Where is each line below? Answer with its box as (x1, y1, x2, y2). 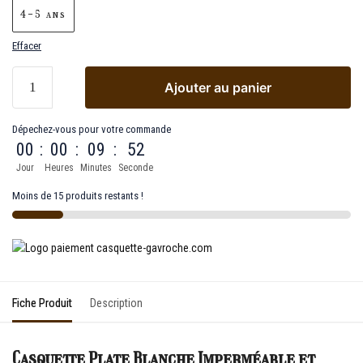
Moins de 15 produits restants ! (12, 189, 143, 202)
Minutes (80, 161, 112, 173)
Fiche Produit (12, 296, 72, 310)
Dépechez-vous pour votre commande (12, 122, 171, 135)
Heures (45, 161, 74, 173)
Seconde (118, 161, 153, 173)
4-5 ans (20, 7, 66, 20)
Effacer (12, 39, 41, 52)
